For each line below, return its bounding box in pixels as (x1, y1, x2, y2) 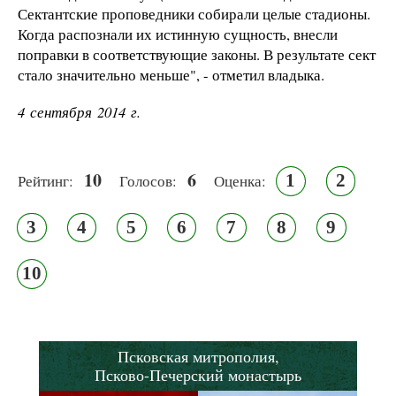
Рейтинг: (18, 171, 73, 192)
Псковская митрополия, (117, 345, 279, 367)
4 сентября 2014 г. (18, 102, 141, 123)
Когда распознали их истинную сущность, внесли (18, 23, 338, 44)
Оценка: (214, 171, 266, 192)
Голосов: (119, 171, 177, 192)
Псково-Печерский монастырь (95, 363, 301, 385)
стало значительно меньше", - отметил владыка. (18, 64, 324, 85)
